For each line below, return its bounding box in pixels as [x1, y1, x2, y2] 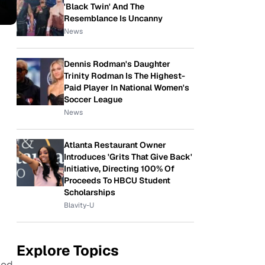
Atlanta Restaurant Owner [64, 140, 166, 150]
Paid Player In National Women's [64, 82, 189, 93]
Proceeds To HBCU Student [64, 175, 170, 186]
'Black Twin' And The [64, 1, 144, 12]
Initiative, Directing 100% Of [64, 163, 174, 174]
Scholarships [64, 187, 115, 198]
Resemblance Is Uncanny [64, 13, 163, 24]
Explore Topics [17, 241, 119, 260]
